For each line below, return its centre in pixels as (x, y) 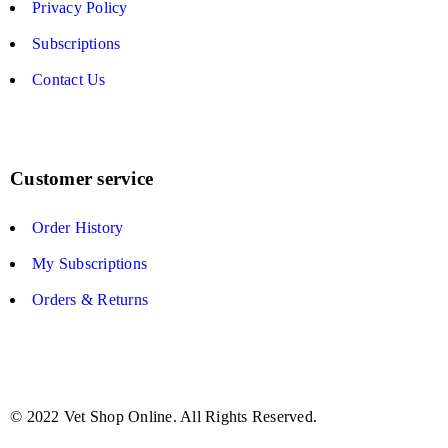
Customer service (81, 178)
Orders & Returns (90, 299)
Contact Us (69, 79)
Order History (78, 227)
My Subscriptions (89, 263)
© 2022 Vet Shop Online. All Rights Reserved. (163, 416)
